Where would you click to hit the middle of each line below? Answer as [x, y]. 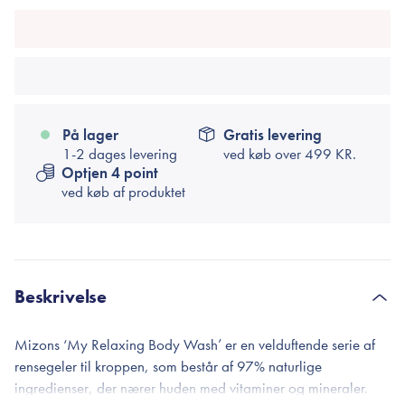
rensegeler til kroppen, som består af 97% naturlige [168, 366]
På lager [90, 135]
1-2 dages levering [120, 154]
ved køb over [264, 154]
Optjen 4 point [110, 173]
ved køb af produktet [123, 192]
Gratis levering [273, 135]
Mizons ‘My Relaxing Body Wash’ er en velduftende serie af [195, 344]
